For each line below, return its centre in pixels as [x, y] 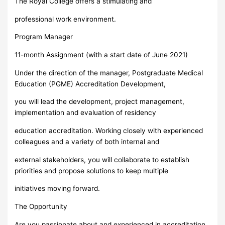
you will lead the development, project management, [100, 102]
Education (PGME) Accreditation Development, [90, 84]
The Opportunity [41, 206]
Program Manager [44, 37]
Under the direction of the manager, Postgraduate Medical [109, 73]
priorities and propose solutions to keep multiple [92, 171]
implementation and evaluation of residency [86, 113]
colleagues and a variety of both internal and [87, 141]
